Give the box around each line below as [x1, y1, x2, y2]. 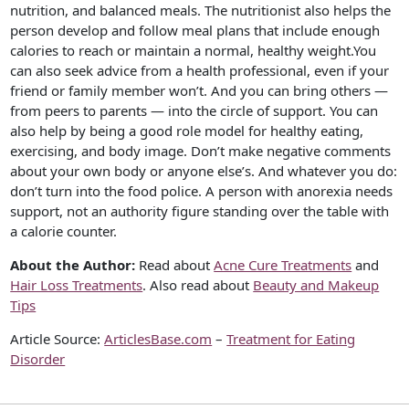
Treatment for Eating [226, 330, 356, 349]
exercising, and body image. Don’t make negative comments [10, 142, 392, 161]
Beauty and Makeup [253, 276, 380, 295]
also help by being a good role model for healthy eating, [10, 121, 364, 141]
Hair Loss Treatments [10, 276, 143, 295]
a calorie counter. [10, 222, 118, 241]
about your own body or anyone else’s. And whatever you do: [10, 162, 398, 181]
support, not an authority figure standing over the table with [10, 202, 390, 221]
